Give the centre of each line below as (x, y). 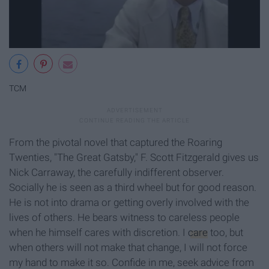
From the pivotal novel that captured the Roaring (116, 143)
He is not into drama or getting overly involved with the (129, 203)
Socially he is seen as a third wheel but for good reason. (133, 188)
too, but (225, 233)
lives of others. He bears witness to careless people (124, 218)
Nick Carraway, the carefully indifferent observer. (116, 173)
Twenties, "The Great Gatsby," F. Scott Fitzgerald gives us (134, 158)
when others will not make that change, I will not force (128, 248)
